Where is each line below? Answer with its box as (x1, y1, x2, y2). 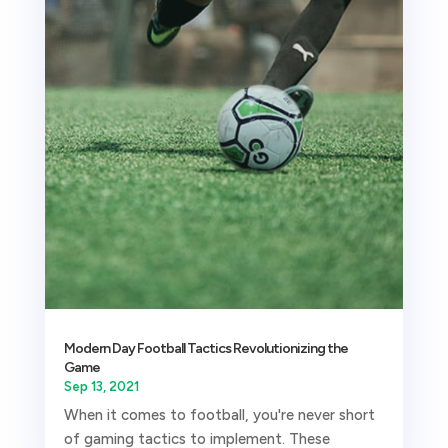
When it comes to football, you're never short (63, 406, 375, 425)
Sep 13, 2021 (63, 379, 139, 395)
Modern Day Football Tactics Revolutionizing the (63, 340, 348, 358)
